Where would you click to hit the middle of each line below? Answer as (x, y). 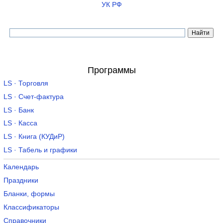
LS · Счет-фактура (33, 97)
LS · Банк (18, 110)
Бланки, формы (29, 194)
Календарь (21, 167)
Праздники (21, 181)
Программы (111, 70)
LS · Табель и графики (40, 150)
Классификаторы (31, 207)
